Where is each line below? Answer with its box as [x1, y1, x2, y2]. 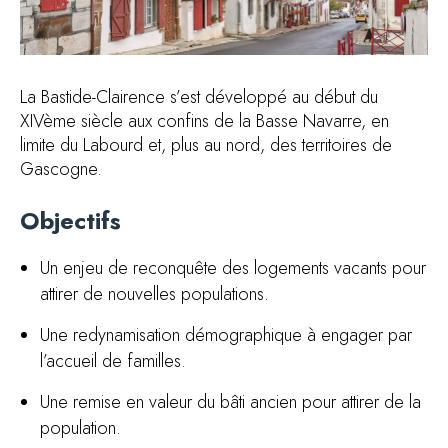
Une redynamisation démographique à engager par [40, 322, 412, 348]
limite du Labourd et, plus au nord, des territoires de [20, 132, 392, 158]
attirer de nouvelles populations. [40, 281, 269, 307]
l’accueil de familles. [40, 348, 186, 374]
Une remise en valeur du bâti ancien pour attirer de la [40, 389, 421, 415]
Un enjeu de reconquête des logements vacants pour [40, 255, 426, 281]
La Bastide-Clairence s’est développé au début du [20, 84, 378, 110]
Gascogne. [20, 156, 102, 182]
